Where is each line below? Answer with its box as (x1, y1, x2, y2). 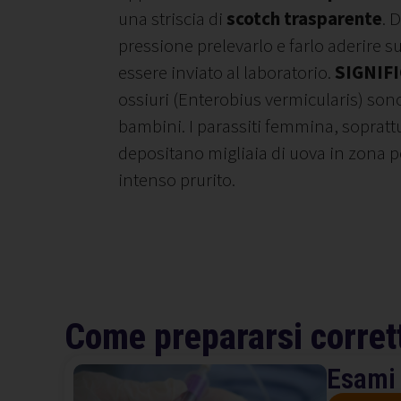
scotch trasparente (226, 6, 382, 30)
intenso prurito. (118, 167, 235, 192)
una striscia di (118, 6, 226, 30)
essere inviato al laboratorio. (118, 60, 335, 84)
